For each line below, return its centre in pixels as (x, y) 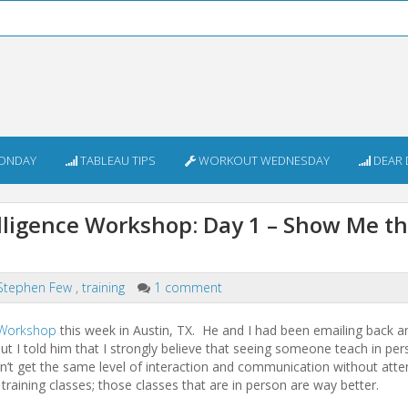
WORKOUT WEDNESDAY (263, 160)
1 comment (188, 287)
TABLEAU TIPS (117, 160)
